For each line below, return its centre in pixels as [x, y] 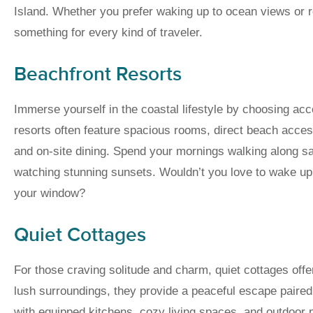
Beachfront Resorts [98, 75]
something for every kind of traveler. [108, 33]
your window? [50, 194]
